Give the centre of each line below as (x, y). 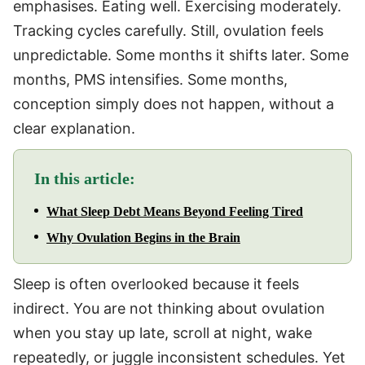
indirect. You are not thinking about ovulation (169, 308)
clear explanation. (74, 128)
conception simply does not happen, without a (174, 103)
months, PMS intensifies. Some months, (150, 79)
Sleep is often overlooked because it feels (156, 284)
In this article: (85, 178)
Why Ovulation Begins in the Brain (143, 237)
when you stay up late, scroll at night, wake (163, 332)
